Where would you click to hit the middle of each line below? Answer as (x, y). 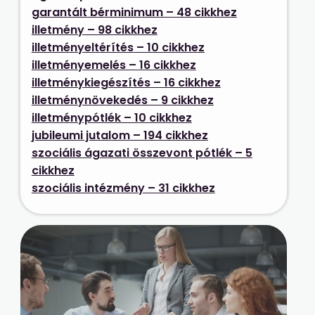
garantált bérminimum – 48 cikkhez (134, 12)
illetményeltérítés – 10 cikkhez (118, 47)
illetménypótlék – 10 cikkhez (111, 117)
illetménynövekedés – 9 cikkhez (122, 100)
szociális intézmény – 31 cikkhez (123, 188)
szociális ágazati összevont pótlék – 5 (142, 153)
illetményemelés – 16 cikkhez (114, 65)
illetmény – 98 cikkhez (94, 30)
